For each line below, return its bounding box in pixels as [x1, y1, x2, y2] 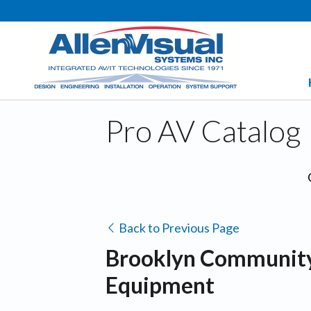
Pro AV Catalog [106, 112, 301, 149]
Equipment [106, 271, 215, 299]
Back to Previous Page [117, 220, 239, 235]
